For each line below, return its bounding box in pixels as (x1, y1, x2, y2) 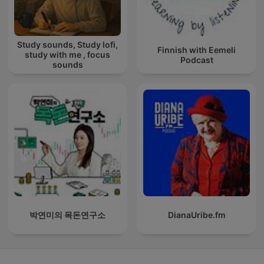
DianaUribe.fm (167, 210, 226, 220)
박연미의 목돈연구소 (29, 210, 105, 220)
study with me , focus (25, 49, 110, 60)
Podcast (180, 54, 213, 65)
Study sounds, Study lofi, (17, 39, 118, 50)
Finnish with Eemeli (157, 44, 236, 55)
